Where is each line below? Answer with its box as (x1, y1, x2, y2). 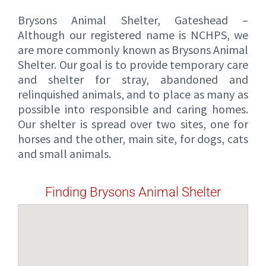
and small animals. (18, 146, 111, 161)
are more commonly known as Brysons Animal (18, 42, 248, 58)
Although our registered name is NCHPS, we (18, 27, 248, 43)
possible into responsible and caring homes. (18, 102, 248, 117)
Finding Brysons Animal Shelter (45, 185, 221, 200)
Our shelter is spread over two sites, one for (18, 116, 248, 132)
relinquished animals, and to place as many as (18, 87, 248, 102)
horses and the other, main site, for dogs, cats (18, 131, 248, 147)
